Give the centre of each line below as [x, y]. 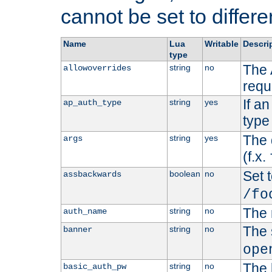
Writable [221, 44]
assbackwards [92, 175]
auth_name [85, 212]
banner [77, 230]
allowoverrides [97, 68]
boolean [185, 174]
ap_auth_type [92, 103]
